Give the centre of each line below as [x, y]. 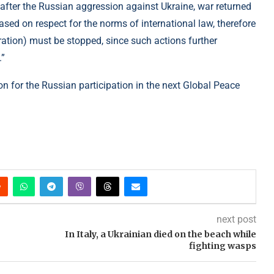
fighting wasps [222, 246]
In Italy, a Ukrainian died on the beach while [160, 235]
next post [236, 220]
